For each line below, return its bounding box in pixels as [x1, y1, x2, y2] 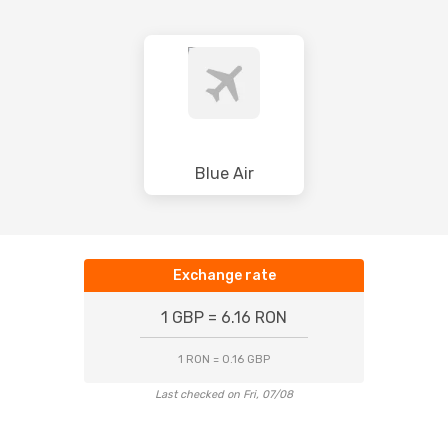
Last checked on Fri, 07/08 [155, 388, 293, 401]
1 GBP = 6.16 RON [161, 308, 287, 327]
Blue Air [194, 164, 254, 183]
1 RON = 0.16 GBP [178, 353, 270, 366]
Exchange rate [172, 267, 276, 284]
